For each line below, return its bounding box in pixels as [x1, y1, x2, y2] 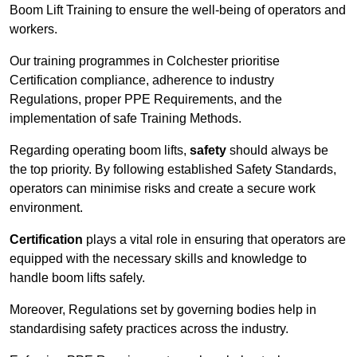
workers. [10, 22, 57, 37]
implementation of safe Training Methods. [10, 112, 241, 126]
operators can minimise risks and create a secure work [10, 182, 316, 196]
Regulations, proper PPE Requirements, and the [10, 92, 282, 107]
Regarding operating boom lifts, [10, 143, 190, 158]
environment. [10, 201, 83, 215]
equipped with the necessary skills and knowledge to [10, 252, 307, 266]
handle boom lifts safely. [10, 271, 145, 285]
